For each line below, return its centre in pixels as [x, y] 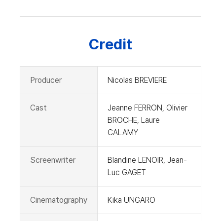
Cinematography [59, 200]
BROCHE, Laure [134, 120]
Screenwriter [53, 160]
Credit [110, 44]
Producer [46, 80]
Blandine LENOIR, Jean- [147, 160]
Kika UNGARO [131, 200]
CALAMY [123, 132]
